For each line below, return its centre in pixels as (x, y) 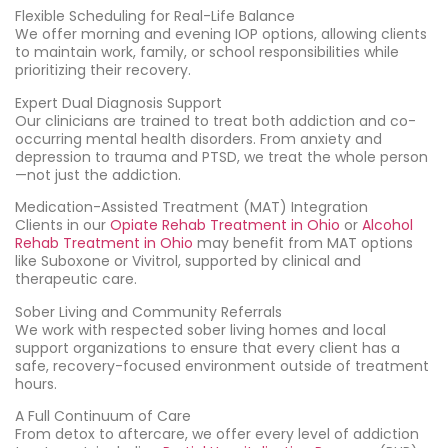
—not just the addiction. (98, 174)
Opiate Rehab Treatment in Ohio (225, 225)
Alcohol (387, 225)
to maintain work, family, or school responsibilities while (207, 52)
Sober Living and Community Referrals (148, 311)
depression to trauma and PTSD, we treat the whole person (221, 156)
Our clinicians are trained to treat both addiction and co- (215, 120)
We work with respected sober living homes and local (200, 329)
